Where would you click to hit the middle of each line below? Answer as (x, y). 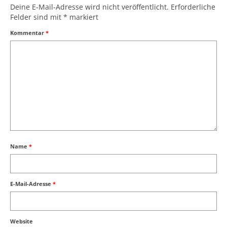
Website (22, 221)
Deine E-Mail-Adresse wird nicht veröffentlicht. (89, 7)
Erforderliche (193, 7)
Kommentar (28, 33)
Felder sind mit (37, 17)
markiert (83, 17)
